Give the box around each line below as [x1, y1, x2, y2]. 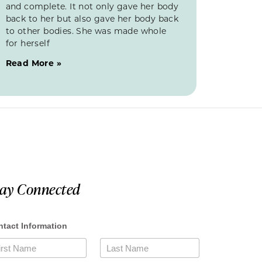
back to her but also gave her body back [5, 12, 179, 24]
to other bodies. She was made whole [5, 25, 167, 36]
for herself [5, 37, 50, 49]
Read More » [5, 57, 62, 68]
